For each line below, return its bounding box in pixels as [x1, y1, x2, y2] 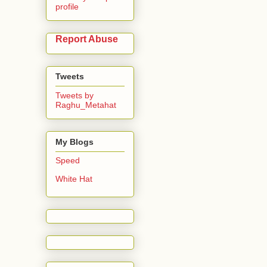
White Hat [55, 173, 92, 184]
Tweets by [55, 91, 94, 101]
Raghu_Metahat [55, 100, 116, 110]
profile [55, 1, 79, 11]
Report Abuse [55, 33, 118, 44]
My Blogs [55, 136, 94, 147]
